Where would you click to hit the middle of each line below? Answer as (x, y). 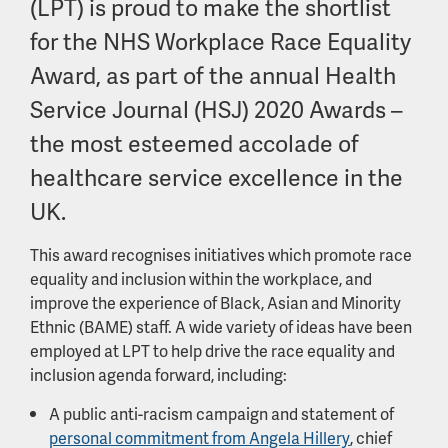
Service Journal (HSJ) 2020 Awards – (216, 109)
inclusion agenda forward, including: (158, 374)
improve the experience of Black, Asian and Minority (215, 302)
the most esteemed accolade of (194, 143)
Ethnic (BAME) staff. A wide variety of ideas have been (221, 326)
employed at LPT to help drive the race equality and (212, 350)
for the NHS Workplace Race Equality (220, 41)
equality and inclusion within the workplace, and (201, 278)
